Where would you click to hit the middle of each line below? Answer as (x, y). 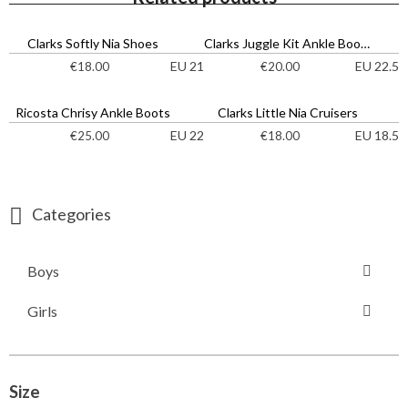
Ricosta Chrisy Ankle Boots (93, 113)
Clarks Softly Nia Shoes (93, 44)
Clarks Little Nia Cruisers (288, 113)
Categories (71, 214)
